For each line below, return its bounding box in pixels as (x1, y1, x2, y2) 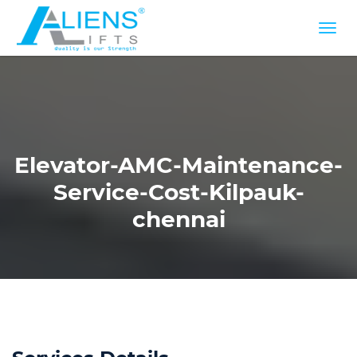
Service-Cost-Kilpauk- (53, 178, 304, 206)
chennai (131, 206, 226, 233)
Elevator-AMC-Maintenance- (14, 151, 343, 178)
